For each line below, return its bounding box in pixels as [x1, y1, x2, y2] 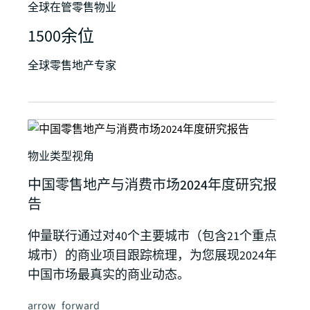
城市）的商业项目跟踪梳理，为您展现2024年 [28, 247, 277, 265]
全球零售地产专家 [28, 58, 116, 74]
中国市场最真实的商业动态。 [28, 266, 190, 284]
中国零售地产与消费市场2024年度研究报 [28, 176, 277, 196]
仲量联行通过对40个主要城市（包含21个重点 [28, 228, 277, 246]
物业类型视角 [28, 149, 94, 165]
